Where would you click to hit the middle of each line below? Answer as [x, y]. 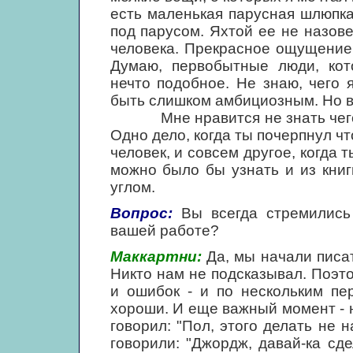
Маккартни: [156, 256]
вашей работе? [164, 230]
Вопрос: [141, 213]
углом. [132, 187]
